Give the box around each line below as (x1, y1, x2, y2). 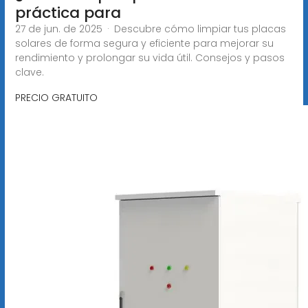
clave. (14, 65, 44, 79)
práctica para (14, 1, 121, 23)
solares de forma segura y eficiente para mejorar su (14, 36, 274, 50)
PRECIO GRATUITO (14, 90, 98, 104)
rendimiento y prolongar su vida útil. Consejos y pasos (14, 50, 285, 65)
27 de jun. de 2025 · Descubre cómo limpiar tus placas (14, 21, 286, 36)
